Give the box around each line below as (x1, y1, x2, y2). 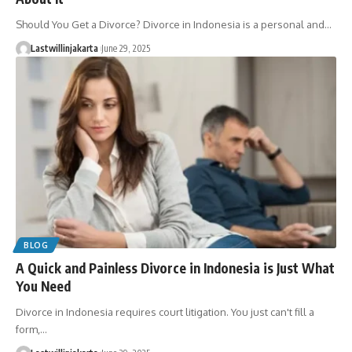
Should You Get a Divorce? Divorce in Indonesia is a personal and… (16, 17, 332, 31)
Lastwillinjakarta (30, 42, 98, 54)
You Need (16, 277, 71, 295)
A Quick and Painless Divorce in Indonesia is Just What (16, 259, 335, 277)
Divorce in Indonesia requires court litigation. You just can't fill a (16, 306, 314, 319)
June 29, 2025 (101, 42, 150, 54)
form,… (16, 323, 47, 336)
